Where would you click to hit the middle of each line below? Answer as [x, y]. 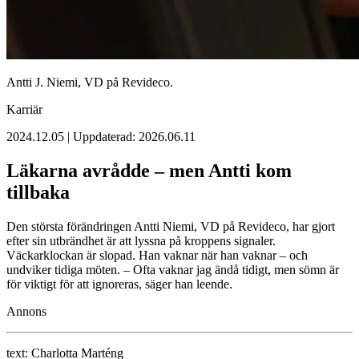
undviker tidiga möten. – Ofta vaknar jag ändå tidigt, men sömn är [173, 270]
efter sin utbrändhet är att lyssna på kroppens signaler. [141, 241]
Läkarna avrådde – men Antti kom [149, 171]
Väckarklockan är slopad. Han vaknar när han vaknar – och [157, 256]
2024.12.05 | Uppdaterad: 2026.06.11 [101, 137]
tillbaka [38, 193]
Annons [26, 312]
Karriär [24, 110]
